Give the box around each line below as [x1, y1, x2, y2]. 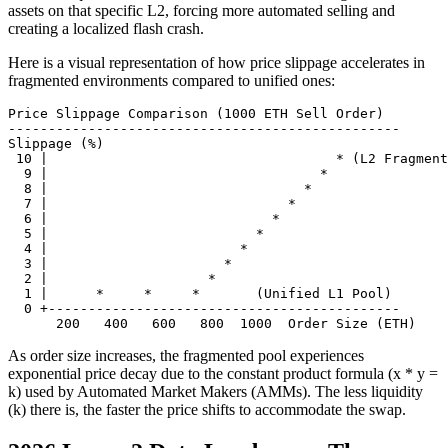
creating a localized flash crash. [8, 20, 204, 38]
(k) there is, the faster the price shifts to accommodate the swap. [8, 401, 406, 419]
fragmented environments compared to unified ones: [8, 72, 335, 90]
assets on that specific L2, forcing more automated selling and [8, 2, 395, 20]
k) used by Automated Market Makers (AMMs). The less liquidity [8, 383, 423, 401]
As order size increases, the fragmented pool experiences [8, 347, 364, 365]
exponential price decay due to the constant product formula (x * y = [8, 365, 438, 383]
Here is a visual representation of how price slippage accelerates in [8, 54, 425, 72]
